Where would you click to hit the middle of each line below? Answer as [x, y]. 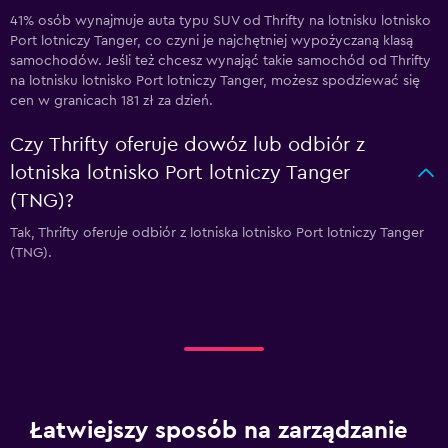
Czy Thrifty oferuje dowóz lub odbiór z [187, 145]
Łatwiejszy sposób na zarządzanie [219, 431]
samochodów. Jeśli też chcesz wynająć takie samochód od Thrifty [220, 61]
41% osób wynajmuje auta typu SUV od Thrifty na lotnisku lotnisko [220, 21]
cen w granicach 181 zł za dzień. [111, 101]
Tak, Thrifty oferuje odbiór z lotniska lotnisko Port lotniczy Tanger [217, 233]
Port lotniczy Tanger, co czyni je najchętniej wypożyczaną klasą [211, 41]
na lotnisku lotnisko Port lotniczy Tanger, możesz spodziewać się [215, 81]
